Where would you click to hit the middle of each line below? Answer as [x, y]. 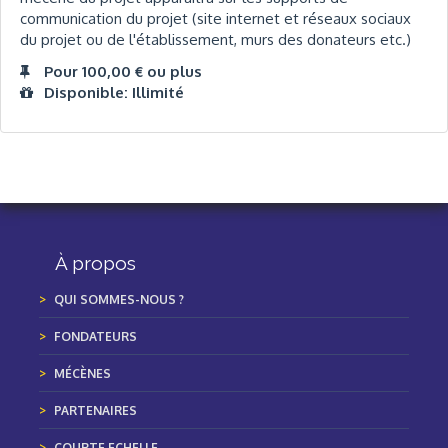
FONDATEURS [95, 337]
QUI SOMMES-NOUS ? [119, 300]
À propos [95, 263]
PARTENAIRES [95, 411]
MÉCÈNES [82, 374]
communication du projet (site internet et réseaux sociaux [215, 19]
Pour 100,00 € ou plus [123, 71]
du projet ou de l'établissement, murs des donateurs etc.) [215, 40]
